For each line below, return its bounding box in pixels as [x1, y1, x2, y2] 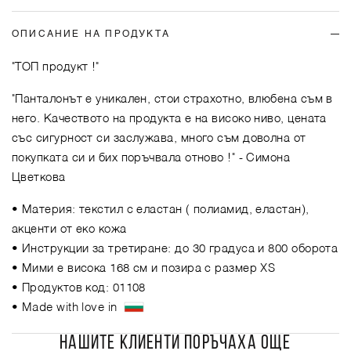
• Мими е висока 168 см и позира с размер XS [12, 262, 276, 274]
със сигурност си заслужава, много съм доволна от [12, 132, 306, 144]
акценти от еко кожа [12, 223, 127, 235]
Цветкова [12, 171, 66, 183]
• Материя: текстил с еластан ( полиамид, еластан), [12, 203, 309, 215]
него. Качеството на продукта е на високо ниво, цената [12, 112, 327, 125]
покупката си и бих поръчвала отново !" [12, 151, 236, 164]
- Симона [235, 151, 291, 164]
